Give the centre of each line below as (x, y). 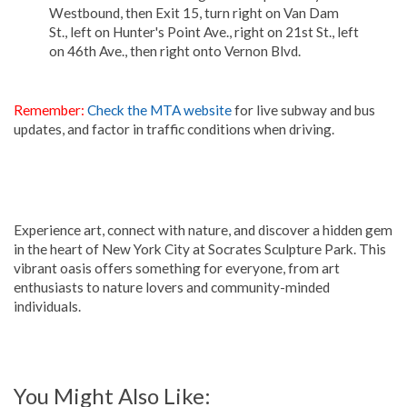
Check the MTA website (159, 110)
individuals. (47, 307)
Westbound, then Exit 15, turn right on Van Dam (194, 12)
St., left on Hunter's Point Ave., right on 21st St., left (203, 31)
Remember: (50, 110)
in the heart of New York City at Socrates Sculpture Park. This (200, 249)
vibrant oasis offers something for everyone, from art (177, 268)
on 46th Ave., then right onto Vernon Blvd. (174, 50)
